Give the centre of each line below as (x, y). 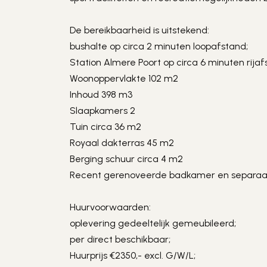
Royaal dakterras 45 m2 (122, 143)
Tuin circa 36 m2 (106, 127)
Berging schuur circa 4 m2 (127, 159)
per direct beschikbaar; (120, 239)
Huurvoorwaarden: (111, 207)
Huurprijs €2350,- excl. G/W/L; (133, 255)
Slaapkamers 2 (103, 111)
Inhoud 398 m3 (101, 94)
